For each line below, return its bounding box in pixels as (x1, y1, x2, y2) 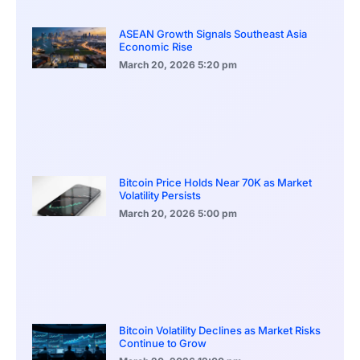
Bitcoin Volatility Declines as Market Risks (119, 323, 321, 337)
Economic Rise (119, 40, 193, 54)
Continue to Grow (119, 336, 207, 350)
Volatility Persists (119, 188, 201, 202)
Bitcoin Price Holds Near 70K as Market (119, 175, 312, 189)
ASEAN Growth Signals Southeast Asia (119, 27, 307, 41)
